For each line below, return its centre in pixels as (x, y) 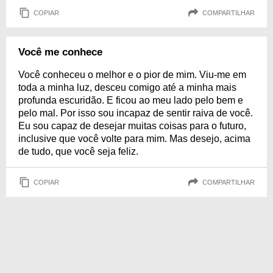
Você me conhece (60, 52)
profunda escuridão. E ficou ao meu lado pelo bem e (131, 100)
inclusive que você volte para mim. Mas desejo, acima (134, 139)
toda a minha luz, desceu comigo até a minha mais (127, 87)
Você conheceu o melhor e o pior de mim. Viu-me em (132, 75)
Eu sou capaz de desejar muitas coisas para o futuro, (132, 126)
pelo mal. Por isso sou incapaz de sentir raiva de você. (136, 113)
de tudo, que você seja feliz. (78, 151)
